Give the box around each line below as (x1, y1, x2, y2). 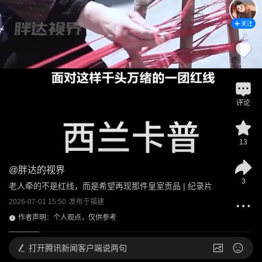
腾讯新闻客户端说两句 (45, 243, 127, 253)
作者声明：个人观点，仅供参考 (18, 213, 116, 222)
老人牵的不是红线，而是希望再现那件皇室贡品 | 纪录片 (9, 181, 212, 191)
